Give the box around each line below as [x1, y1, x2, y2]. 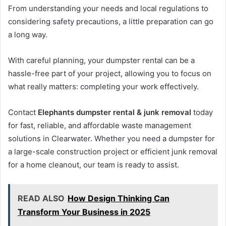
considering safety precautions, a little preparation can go [8, 17, 213, 27]
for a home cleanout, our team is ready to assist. [8, 160, 179, 170]
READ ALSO [18, 193, 65, 204]
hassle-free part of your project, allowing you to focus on [8, 69, 211, 79]
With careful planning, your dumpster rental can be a [8, 55, 195, 66]
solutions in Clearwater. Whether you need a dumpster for [8, 134, 215, 144]
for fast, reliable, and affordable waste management [8, 121, 191, 131]
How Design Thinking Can [68, 193, 169, 204]
